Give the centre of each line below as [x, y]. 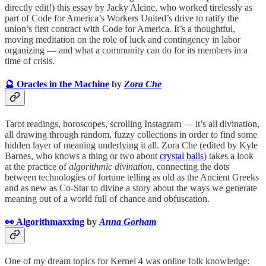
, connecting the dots [191, 166]
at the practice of [37, 166]
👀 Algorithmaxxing [45, 221]
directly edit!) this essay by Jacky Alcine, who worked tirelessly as [129, 8]
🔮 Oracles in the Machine [57, 84]
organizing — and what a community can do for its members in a [126, 50]
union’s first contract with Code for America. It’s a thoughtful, [120, 29]
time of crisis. [30, 61]
